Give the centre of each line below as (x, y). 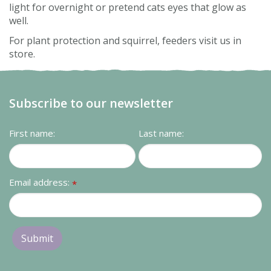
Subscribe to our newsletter (91, 103)
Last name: (161, 133)
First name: (32, 133)
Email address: (41, 182)
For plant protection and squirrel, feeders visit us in (125, 40)
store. (23, 54)
